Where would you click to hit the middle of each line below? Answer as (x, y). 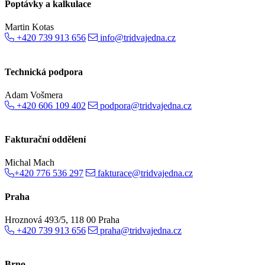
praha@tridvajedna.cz (141, 230)
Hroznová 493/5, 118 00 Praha (62, 219)
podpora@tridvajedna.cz (146, 105)
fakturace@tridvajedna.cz (145, 173)
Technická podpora (44, 72)
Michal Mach (30, 163)
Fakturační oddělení (45, 140)
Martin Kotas (29, 27)
